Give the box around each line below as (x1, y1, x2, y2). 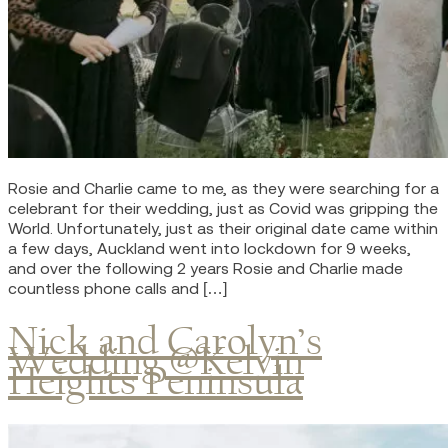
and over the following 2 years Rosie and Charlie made (8, 259, 403, 278)
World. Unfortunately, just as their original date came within (8, 219, 438, 238)
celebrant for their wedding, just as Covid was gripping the (8, 199, 438, 218)
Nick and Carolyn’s (8, 317, 322, 365)
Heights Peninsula (8, 357, 303, 405)
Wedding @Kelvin (8, 337, 304, 385)
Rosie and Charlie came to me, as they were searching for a (8, 179, 439, 198)
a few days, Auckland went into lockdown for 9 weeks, (8, 239, 411, 258)
